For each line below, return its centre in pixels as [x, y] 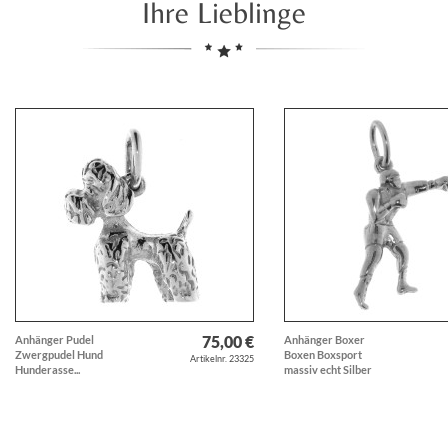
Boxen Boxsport [322, 354]
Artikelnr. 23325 [221, 358]
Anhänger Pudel [54, 339]
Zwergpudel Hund [59, 354]
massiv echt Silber [327, 369]
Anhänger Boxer [324, 339]
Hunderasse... [47, 369]
